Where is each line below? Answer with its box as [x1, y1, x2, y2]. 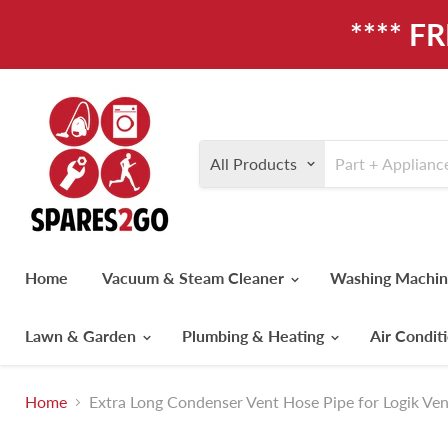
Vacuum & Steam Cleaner [102, 268, 288, 287]
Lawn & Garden [25, 326, 140, 345]
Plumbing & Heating [182, 326, 328, 345]
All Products [210, 154, 297, 173]
